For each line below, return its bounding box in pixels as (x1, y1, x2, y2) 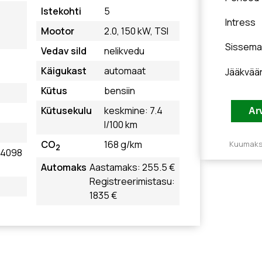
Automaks (41, 161, 87, 174)
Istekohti (41, 5, 81, 18)
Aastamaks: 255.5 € (89, 161, 175, 174)
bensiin (104, 84, 136, 97)
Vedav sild (41, 44, 87, 57)
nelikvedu (104, 44, 145, 57)
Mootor (41, 25, 74, 37)
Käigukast (41, 64, 87, 77)
